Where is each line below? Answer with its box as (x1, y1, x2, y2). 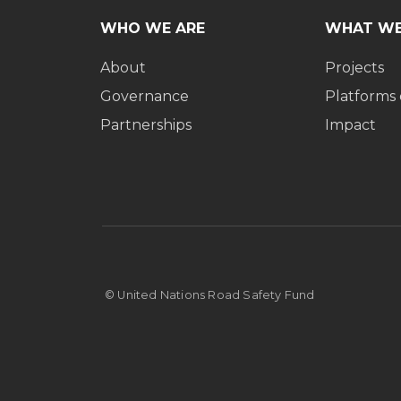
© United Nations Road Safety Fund (105, 288, 315, 303)
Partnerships (100, 116, 192, 134)
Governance (100, 88, 189, 106)
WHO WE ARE (100, 20, 205, 38)
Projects (325, 59, 385, 77)
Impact (325, 116, 377, 134)
